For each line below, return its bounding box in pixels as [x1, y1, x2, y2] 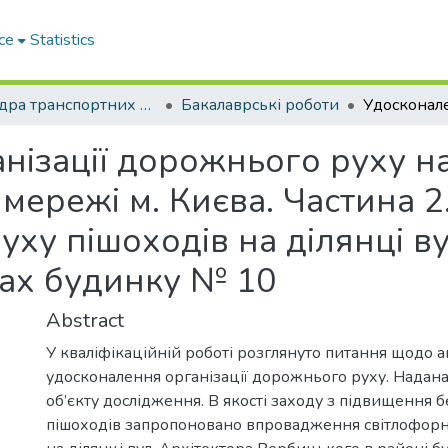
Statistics [30, 29, 96, 51]
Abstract [46, 307, 124, 334]
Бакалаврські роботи [181, 94, 339, 116]
